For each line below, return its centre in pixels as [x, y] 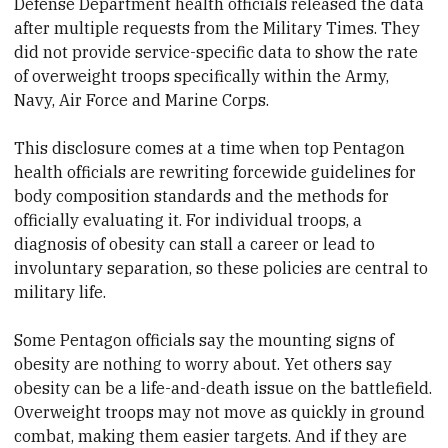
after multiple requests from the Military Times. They [217, 28]
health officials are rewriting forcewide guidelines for [215, 172]
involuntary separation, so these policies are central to [221, 268]
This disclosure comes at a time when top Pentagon [210, 148]
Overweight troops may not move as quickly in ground [220, 412]
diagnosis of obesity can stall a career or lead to [195, 244]
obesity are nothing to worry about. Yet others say [203, 364]
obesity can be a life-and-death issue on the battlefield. [223, 388]
